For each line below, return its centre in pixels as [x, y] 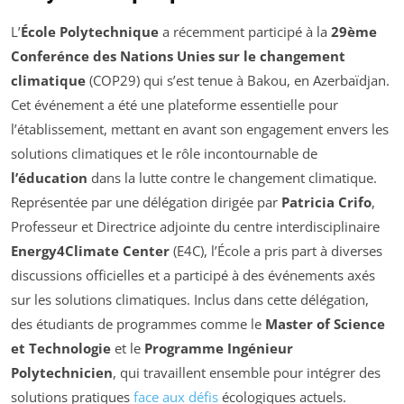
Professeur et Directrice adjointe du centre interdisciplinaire [195, 226]
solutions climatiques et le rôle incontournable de [164, 153]
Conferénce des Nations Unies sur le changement [178, 55]
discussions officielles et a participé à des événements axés [193, 275]
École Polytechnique [90, 31]
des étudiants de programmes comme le [138, 323]
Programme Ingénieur [219, 348]
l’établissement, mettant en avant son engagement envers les [200, 129]
